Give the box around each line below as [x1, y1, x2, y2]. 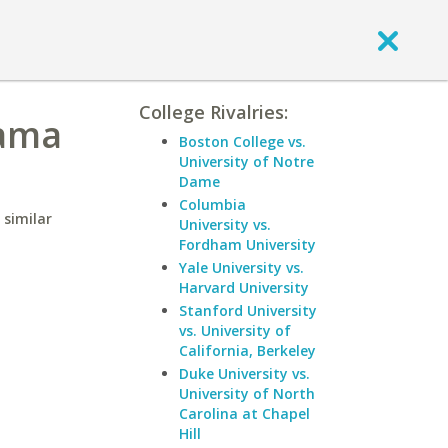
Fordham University [179, 235, 316, 254]
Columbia [179, 195, 246, 214]
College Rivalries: [139, 100, 288, 124]
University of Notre [179, 152, 314, 171]
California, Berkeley [179, 341, 316, 360]
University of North [179, 384, 315, 403]
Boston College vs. [179, 132, 306, 151]
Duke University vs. [179, 364, 310, 383]
